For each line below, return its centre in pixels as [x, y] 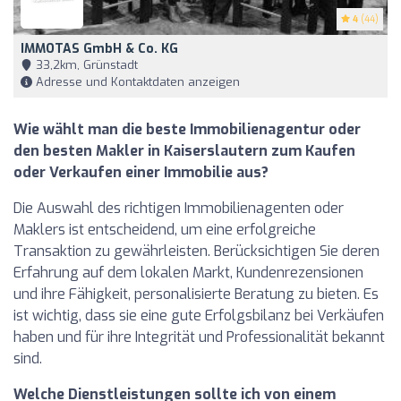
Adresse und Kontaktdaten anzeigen [136, 81]
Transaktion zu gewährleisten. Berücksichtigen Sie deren [196, 251]
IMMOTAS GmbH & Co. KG [99, 48]
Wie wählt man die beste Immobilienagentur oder [187, 129]
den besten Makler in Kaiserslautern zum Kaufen [184, 150]
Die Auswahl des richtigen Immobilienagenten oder [179, 208]
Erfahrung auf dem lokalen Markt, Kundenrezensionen [188, 272]
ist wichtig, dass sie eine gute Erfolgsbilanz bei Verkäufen [199, 315]
